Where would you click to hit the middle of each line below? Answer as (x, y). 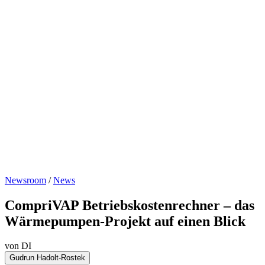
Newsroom (25, 180)
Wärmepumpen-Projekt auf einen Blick (125, 221)
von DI (18, 246)
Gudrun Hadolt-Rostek (47, 258)
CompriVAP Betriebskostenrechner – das (130, 205)
